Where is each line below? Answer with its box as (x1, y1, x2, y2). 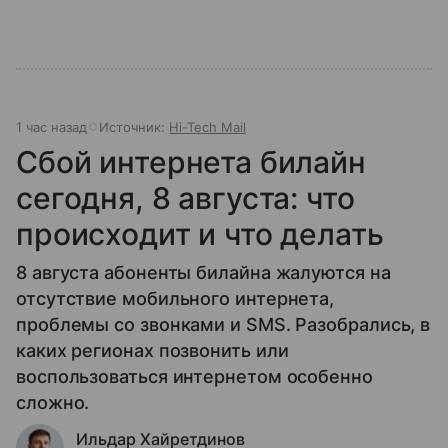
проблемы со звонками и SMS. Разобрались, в (16, 314, 431, 336)
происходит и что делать (16, 216, 384, 253)
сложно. (16, 392, 90, 414)
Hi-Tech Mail (169, 119, 246, 136)
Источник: (99, 119, 169, 136)
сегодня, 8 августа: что (16, 180, 355, 217)
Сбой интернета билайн (16, 144, 366, 181)
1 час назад (16, 119, 87, 136)
